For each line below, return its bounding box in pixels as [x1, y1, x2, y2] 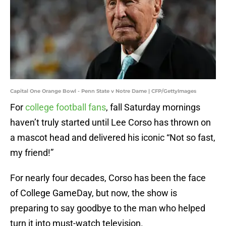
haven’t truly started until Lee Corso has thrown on [10, 117, 211, 128]
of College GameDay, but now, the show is [10, 188, 177, 199]
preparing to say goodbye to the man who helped [10, 203, 205, 214]
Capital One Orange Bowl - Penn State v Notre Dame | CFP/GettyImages [10, 88, 196, 95]
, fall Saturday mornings [106, 102, 200, 113]
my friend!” [10, 147, 53, 158]
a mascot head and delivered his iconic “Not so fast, [10, 132, 215, 143]
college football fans [25, 102, 106, 113]
